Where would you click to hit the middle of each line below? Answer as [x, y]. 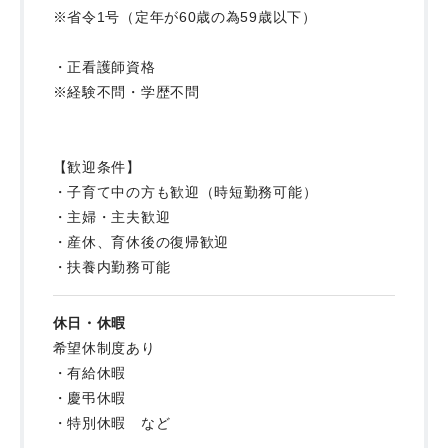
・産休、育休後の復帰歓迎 [141, 241]
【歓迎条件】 [96, 166]
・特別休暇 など [111, 422]
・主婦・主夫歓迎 [111, 216]
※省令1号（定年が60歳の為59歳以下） [184, 16]
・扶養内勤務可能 [111, 266]
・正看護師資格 [111, 66]
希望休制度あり [104, 347]
